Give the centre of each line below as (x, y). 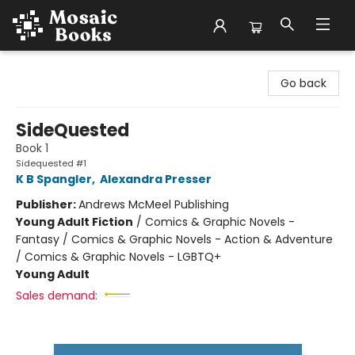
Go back (303, 83)
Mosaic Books (49, 66)
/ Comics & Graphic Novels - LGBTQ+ (118, 257)
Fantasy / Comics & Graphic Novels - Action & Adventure (174, 239)
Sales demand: (57, 296)
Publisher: (47, 204)
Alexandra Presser (156, 179)
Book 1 (32, 148)
